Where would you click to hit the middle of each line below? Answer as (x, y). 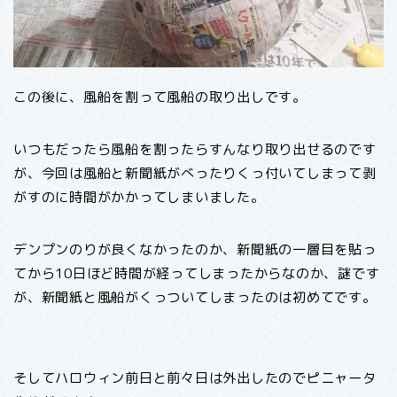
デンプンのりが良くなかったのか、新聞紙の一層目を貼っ (195, 250)
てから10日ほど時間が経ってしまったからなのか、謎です (197, 274)
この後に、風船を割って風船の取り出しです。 (160, 97)
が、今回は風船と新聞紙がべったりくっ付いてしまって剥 (195, 174)
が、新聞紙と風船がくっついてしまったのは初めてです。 (195, 298)
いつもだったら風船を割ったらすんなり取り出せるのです (195, 150)
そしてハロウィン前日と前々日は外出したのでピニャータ (195, 378)
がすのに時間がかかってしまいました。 (139, 198)
